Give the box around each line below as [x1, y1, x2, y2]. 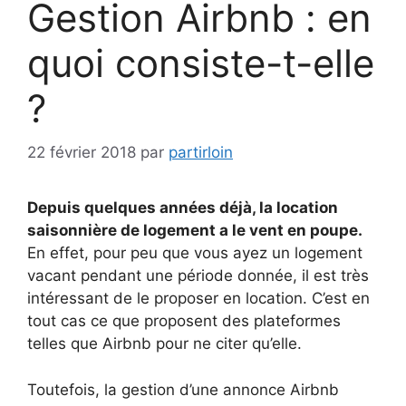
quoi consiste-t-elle [27, 39, 374, 86]
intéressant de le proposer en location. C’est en [27, 289, 370, 308]
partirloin [169, 143, 233, 162]
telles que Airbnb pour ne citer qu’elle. [27, 334, 302, 353]
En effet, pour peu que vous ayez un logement [27, 244, 362, 263]
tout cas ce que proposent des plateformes [27, 312, 341, 331]
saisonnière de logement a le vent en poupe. [27, 221, 362, 240]
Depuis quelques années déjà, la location [27, 198, 338, 217]
